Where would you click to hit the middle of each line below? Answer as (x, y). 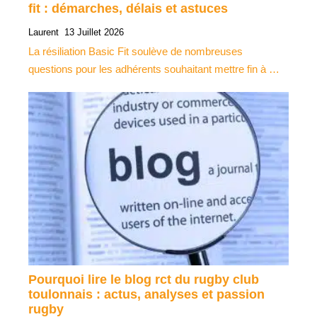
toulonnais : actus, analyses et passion (146, 294)
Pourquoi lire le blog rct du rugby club (144, 279)
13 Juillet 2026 (94, 32)
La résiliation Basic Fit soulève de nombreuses (136, 51)
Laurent (44, 32)
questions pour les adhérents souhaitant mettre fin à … (154, 69)
